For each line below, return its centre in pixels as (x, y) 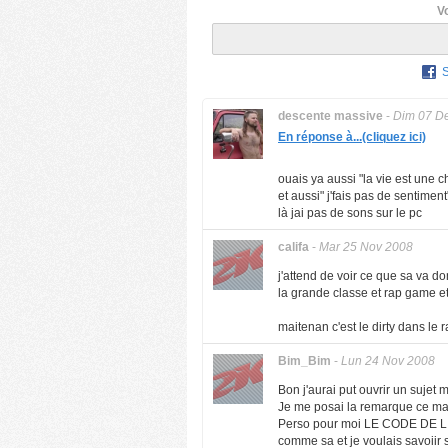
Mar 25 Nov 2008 (366, 247)
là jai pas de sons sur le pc (350, 213)
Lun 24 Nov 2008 (388, 361)
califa (293, 247)
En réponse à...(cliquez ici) (352, 137)
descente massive (330, 116)
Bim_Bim (304, 361)
